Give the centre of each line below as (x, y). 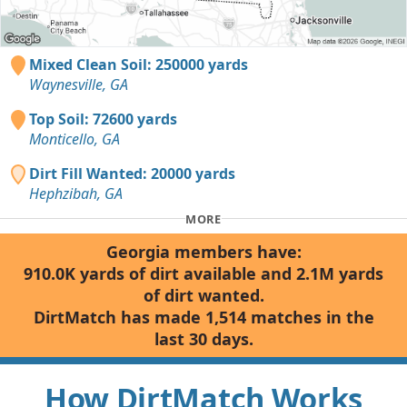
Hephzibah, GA (76, 194)
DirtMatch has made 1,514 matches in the (203, 318)
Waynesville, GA (79, 85)
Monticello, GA (74, 139)
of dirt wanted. (203, 296)
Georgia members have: (203, 252)
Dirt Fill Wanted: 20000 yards (132, 174)
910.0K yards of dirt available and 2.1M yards (203, 274)
